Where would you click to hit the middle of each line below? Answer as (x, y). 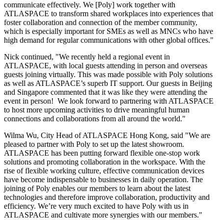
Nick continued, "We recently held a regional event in (87, 57)
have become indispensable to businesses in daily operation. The (103, 180)
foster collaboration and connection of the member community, (101, 23)
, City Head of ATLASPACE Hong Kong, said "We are (124, 136)
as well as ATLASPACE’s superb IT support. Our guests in (97, 83)
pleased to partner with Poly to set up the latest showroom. (94, 144)
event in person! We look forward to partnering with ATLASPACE (109, 101)
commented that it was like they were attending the (128, 92)
